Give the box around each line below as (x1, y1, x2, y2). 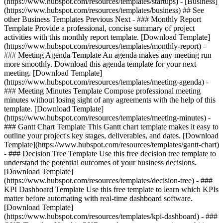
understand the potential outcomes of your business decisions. (4, 158, 197, 167)
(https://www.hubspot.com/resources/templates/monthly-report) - (4, 42, 206, 50)
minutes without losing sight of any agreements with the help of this (4, 96, 216, 104)
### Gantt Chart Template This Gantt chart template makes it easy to (4, 122, 219, 131)
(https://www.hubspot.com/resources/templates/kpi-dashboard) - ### (4, 212, 218, 221)
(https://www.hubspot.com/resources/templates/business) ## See (4, 6, 204, 14)
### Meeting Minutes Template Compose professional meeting (4, 87, 201, 95)
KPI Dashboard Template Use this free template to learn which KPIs (4, 185, 219, 194)
